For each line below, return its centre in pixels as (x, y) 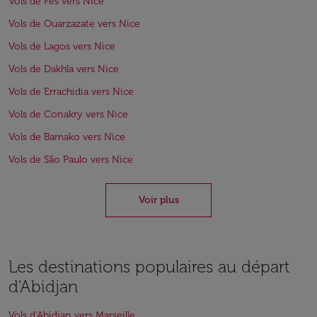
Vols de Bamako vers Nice (67, 137)
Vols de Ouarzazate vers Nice (74, 24)
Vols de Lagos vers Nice (62, 46)
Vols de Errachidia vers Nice (71, 92)
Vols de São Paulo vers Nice (71, 160)
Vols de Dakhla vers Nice (64, 69)
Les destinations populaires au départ (149, 266)
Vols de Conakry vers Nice (68, 114)
